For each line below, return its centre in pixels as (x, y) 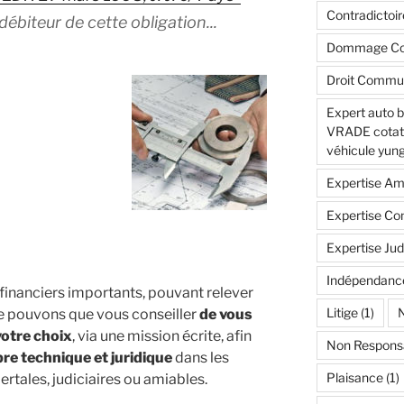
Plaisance (354, 378)
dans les (201, 357)
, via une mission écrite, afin (162, 335)
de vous (226, 314)
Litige (342, 313)
